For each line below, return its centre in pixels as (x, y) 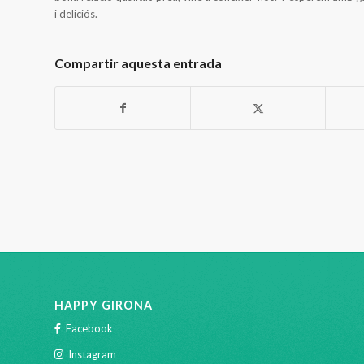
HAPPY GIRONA (104, 305)
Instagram (92, 355)
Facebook (89, 329)
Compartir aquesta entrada (138, 63)
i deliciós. (76, 14)
